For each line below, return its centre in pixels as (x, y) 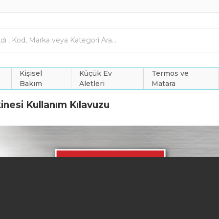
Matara (164, 83)
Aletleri (92, 83)
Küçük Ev (96, 73)
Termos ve (170, 73)
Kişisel (31, 73)
